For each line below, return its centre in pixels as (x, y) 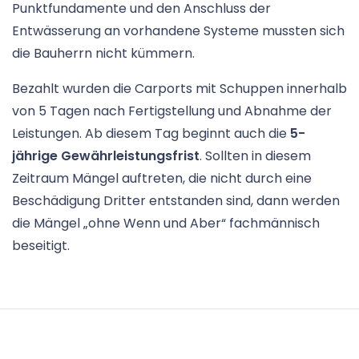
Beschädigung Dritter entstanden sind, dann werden (176, 201)
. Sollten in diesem (255, 156)
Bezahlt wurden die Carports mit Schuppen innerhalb (179, 89)
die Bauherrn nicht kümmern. (103, 54)
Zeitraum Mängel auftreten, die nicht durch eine (162, 179)
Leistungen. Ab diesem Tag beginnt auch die (151, 134)
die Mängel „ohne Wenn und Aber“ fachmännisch (166, 224)
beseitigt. (41, 246)
